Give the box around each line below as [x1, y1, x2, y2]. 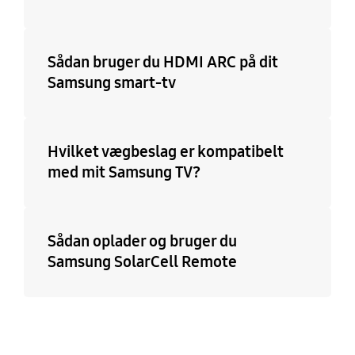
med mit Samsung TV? [47, 162, 200, 182]
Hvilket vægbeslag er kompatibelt [47, 142, 284, 162]
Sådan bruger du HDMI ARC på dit [47, 52, 278, 72]
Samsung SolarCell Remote [47, 252, 237, 272]
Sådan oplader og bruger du [47, 231, 237, 251]
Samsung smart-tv [47, 73, 176, 93]
